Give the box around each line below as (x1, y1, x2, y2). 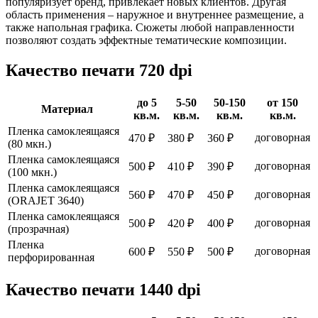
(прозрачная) (8, 222, 69, 235)
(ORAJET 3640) (8, 194, 84, 207)
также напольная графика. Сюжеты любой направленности (6, 21, 295, 33)
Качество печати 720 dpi (6, 60, 192, 79)
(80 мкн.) (8, 137, 51, 150)
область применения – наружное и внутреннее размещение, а (6, 8, 304, 21)
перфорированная (8, 251, 94, 263)
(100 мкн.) (8, 165, 57, 178)
